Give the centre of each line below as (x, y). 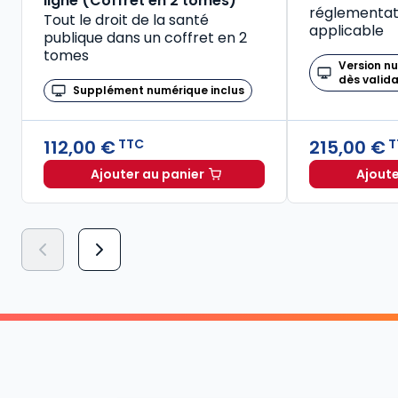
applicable (347, 30)
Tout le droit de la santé (126, 20)
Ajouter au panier (147, 174)
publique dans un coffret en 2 (145, 37)
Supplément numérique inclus (159, 90)
